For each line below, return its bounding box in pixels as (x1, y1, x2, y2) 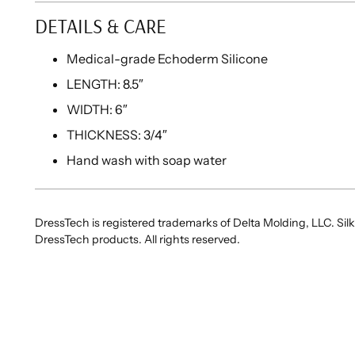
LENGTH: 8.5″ (67, 75, 144, 92)
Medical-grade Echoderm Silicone (67, 50, 269, 67)
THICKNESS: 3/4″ (67, 126, 168, 143)
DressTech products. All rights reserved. (35, 231, 241, 246)
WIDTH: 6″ (67, 101, 128, 117)
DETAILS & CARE (35, 13, 167, 38)
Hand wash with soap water (67, 151, 227, 168)
